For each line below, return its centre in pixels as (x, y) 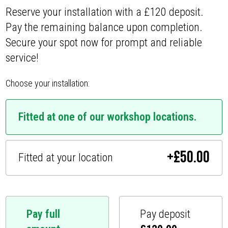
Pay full (44, 214)
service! (22, 58)
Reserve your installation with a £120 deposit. (105, 12)
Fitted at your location (66, 157)
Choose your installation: (48, 83)
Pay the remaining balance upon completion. (104, 27)
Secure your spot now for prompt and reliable (104, 43)
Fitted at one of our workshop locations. (108, 117)
